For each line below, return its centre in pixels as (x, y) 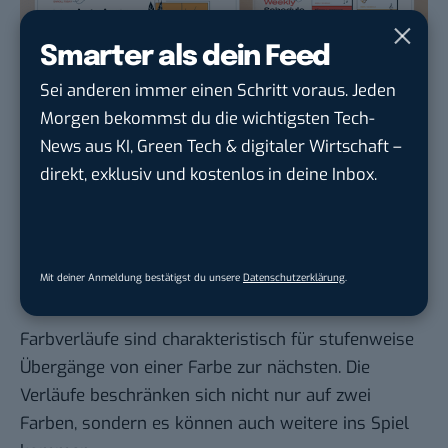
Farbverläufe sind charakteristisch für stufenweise (217, 340)
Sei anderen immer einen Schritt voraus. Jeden (218, 90)
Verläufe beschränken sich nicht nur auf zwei (195, 396)
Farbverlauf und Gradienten (185, 294)
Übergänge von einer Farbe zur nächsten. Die (195, 368)
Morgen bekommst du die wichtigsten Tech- (207, 118)
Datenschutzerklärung (294, 277)
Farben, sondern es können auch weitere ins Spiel (214, 424)
